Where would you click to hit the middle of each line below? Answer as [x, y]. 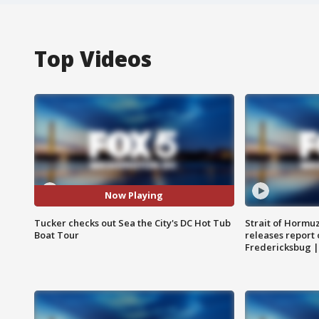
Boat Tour [57, 235]
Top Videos [93, 58]
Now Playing [134, 195]
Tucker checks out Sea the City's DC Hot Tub [132, 223]
